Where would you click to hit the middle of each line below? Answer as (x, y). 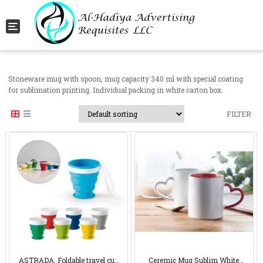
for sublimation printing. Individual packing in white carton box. (116, 90)
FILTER (239, 114)
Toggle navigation (43, 26)
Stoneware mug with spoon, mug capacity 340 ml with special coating (126, 79)
